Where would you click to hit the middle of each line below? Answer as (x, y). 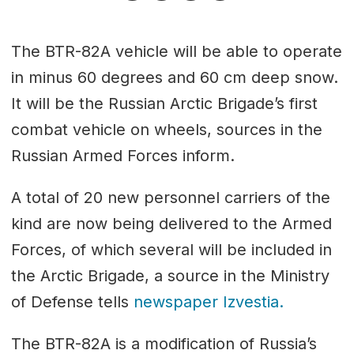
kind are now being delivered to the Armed (171, 223)
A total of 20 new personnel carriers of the (170, 197)
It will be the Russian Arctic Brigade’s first (164, 104)
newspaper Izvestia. (208, 301)
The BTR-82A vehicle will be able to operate (176, 52)
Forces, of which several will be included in (171, 249)
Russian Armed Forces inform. (122, 156)
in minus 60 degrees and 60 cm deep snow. (174, 78)
